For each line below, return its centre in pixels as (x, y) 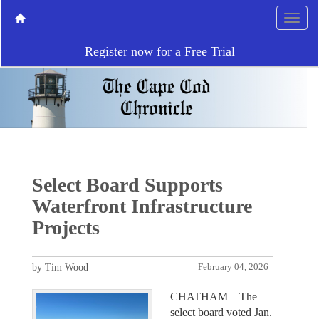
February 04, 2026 (234, 267)
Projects (66, 227)
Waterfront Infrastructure (142, 206)
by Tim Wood (60, 267)
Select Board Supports (127, 184)
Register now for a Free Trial (159, 51)
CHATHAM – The (214, 296)
